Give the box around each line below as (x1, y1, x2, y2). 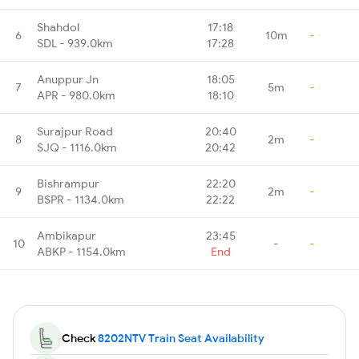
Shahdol (37, 19, 79, 34)
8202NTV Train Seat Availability (98, 330, 264, 345)
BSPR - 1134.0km (37, 192, 124, 207)
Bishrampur (37, 175, 99, 191)
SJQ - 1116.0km (37, 139, 117, 155)
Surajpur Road (37, 123, 113, 139)
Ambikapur (37, 228, 96, 243)
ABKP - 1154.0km (37, 244, 126, 259)
